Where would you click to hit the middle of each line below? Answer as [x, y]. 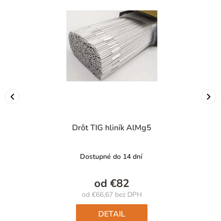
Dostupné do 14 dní [111, 156]
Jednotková [128, 203]
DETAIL [112, 214]
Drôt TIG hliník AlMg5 [112, 128]
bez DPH [127, 194]
